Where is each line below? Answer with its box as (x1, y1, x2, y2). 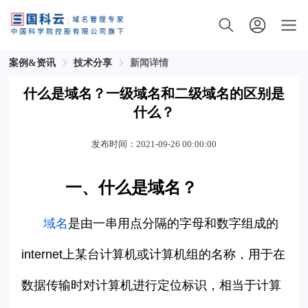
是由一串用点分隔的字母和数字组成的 (68, 217, 279, 231)
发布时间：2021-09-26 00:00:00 (91, 139, 217, 150)
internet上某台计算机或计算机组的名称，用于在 (21, 247, 286, 262)
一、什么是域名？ (65, 179, 198, 197)
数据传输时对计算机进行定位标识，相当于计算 (21, 278, 282, 293)
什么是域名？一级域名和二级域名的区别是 (23, 86, 285, 102)
